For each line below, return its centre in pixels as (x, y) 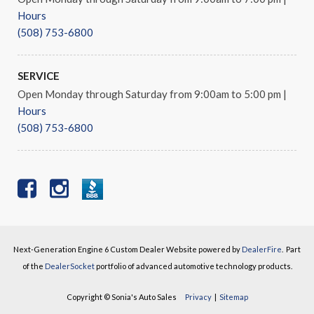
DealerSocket (69, 266)
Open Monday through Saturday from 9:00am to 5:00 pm (150, 94)
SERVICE (39, 76)
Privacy (198, 297)
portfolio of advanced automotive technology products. (193, 266)
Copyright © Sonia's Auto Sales (125, 297)
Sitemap (233, 297)
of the (33, 266)
